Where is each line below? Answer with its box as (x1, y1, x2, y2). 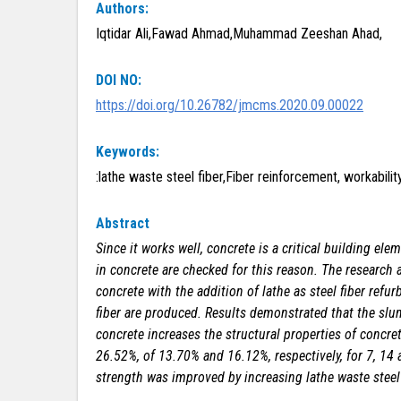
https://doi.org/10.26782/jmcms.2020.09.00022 (96, 97, 363, 114)
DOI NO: (96, 72, 141, 89)
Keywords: (96, 143, 159, 160)
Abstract (96, 215, 149, 232)
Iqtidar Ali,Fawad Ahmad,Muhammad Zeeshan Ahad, (96, 25, 382, 42)
